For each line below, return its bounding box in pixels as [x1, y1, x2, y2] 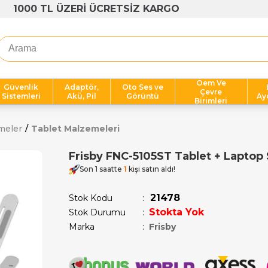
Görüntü [126, 92, 160, 100]
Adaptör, [65, 83, 99, 92]
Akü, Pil [67, 92, 97, 100]
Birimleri [194, 96, 228, 105]
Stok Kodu [69, 193, 112, 203]
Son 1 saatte [80, 165, 124, 173]
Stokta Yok [149, 206, 204, 218]
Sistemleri [1, 92, 41, 100]
